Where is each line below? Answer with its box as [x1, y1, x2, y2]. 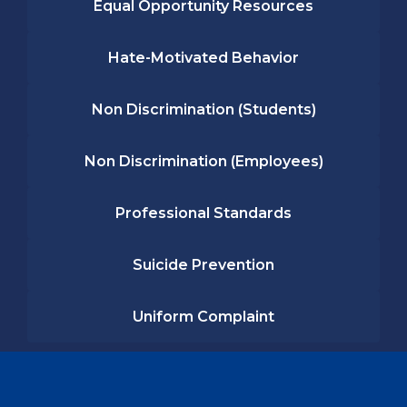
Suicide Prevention [133, 256, 274, 273]
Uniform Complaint [133, 308, 274, 325]
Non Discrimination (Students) [91, 101, 316, 118]
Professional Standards [115, 204, 292, 222]
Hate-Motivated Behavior [108, 49, 299, 66]
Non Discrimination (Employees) [84, 153, 323, 170]
